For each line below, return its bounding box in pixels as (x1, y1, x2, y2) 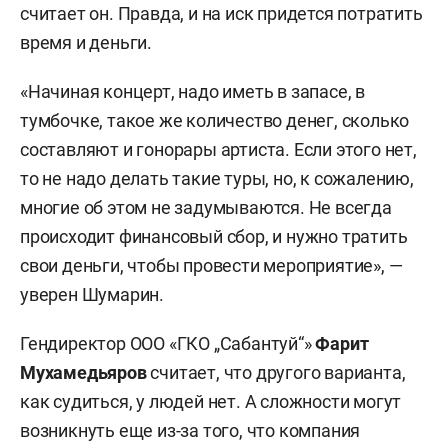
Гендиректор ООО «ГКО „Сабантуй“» (20, 332, 316, 354)
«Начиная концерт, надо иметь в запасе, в (20, 80, 365, 102)
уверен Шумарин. (20, 283, 165, 305)
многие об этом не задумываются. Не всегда (20, 196, 392, 218)
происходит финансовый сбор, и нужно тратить (20, 225, 408, 247)
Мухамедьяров (20, 361, 147, 383)
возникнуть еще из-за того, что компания (20, 419, 361, 441)
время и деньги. (20, 31, 153, 53)
